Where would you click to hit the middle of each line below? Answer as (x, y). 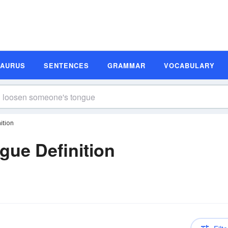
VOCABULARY (189, 65)
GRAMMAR (126, 65)
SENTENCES (66, 65)
